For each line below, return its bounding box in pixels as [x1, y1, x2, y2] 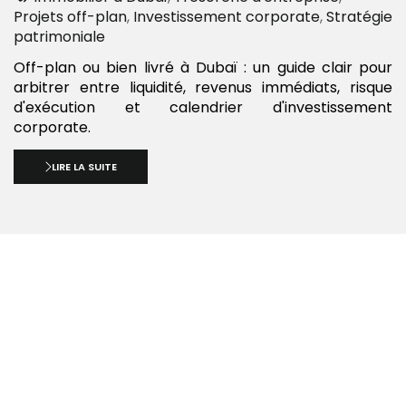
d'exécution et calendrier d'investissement [14, 97, 392, 119]
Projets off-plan [14, 5, 127, 27]
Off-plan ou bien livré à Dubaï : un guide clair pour [14, 57, 392, 79]
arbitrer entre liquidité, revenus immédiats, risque [14, 77, 392, 99]
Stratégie [326, 5, 392, 27]
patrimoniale [14, 25, 105, 47]
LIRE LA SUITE [52, 159, 118, 174]
